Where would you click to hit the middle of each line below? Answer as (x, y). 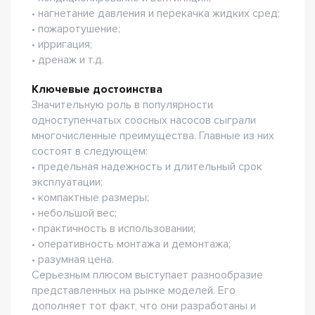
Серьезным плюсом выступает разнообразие (147, 275)
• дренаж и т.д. (68, 60)
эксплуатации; (67, 182)
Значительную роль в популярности (122, 105)
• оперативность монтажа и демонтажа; (131, 244)
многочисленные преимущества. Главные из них (153, 136)
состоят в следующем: (90, 151)
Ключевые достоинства (97, 89)
